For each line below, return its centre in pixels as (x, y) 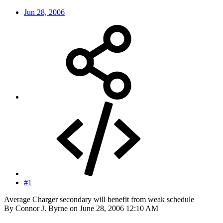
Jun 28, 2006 (44, 12)
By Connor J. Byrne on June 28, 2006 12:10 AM (81, 208)
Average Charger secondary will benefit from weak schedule (99, 199)
